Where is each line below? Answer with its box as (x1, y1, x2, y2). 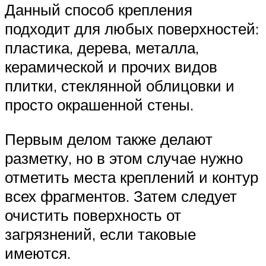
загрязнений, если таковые (5, 224, 196, 243)
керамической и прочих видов (5, 57, 217, 77)
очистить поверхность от (5, 205, 181, 224)
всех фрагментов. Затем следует (5, 186, 237, 205)
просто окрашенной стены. (5, 95, 194, 115)
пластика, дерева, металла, (5, 38, 199, 58)
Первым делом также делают (5, 129, 213, 148)
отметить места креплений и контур (5, 167, 258, 186)
